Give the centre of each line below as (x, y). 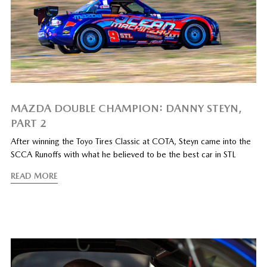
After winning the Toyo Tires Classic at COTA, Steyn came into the (131, 141)
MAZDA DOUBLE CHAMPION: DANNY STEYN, (126, 108)
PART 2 (28, 123)
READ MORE (34, 176)
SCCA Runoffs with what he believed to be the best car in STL (123, 154)
